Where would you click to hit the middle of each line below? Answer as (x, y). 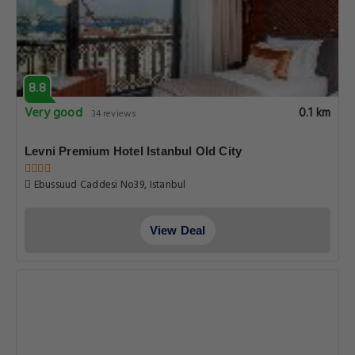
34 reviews (113, 114)
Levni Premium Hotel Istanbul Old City (134, 151)
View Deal (177, 230)
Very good (53, 113)
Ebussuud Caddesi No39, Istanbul (109, 185)
